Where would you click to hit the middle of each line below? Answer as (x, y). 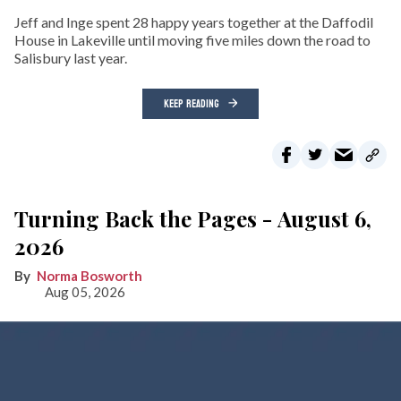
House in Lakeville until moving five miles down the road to (192, 39)
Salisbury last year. (71, 57)
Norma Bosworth (90, 275)
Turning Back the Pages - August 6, (193, 218)
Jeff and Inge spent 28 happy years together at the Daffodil (194, 21)
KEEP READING (192, 103)
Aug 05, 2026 (85, 291)
